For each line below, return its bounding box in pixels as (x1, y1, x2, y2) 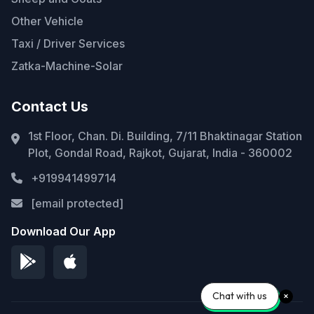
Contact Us (11, 98, 88, 116)
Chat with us (212, 289, 267, 302)
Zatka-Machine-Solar (11, 59, 123, 74)
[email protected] (31, 196, 123, 211)
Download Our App (11, 224, 116, 239)
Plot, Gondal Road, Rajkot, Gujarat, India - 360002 (28, 146, 292, 161)
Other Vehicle (11, 14, 83, 29)
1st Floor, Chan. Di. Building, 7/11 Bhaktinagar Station (28, 129, 302, 144)
